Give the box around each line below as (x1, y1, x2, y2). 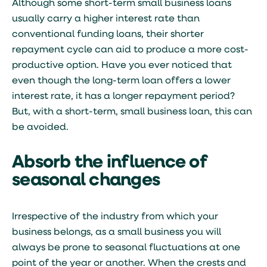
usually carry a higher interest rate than (12, 14, 200, 24)
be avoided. (12, 123, 69, 132)
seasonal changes (12, 172, 160, 190)
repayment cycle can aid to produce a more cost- (12, 45, 249, 55)
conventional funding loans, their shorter (12, 30, 204, 39)
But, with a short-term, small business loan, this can (12, 107, 252, 117)
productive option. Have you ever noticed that (12, 61, 232, 70)
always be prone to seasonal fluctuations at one (12, 243, 240, 253)
